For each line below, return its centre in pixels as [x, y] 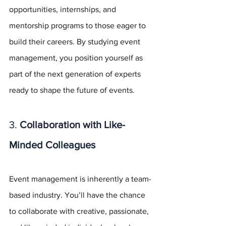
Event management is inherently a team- [80, 179]
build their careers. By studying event [76, 41]
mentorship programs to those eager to [78, 25]
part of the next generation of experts [76, 74]
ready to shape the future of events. [72, 90]
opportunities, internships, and [64, 9]
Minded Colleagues [52, 145]
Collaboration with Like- [72, 124]
